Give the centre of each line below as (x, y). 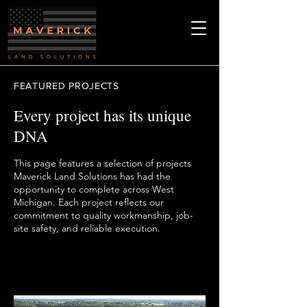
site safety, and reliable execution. (87, 228)
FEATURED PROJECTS (66, 86)
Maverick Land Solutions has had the (92, 176)
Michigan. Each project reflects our (89, 202)
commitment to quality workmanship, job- (103, 215)
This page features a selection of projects (102, 163)
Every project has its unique (102, 115)
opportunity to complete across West (94, 189)
